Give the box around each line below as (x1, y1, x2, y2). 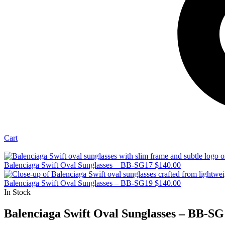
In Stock (4, 188, 31, 197)
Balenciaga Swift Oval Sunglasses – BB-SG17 (4, 161, 153, 170)
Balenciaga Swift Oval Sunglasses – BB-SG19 (4, 179, 153, 188)
